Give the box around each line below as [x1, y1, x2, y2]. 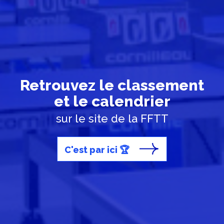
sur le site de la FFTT [55, 112, 168, 125]
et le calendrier [53, 92, 170, 110]
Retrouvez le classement [20, 76, 204, 94]
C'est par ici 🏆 [64, 144, 129, 155]
